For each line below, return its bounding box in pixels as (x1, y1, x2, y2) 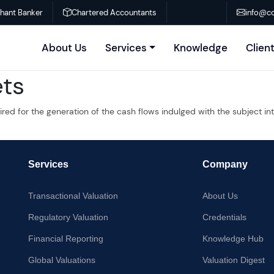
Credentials (202, 212, 246, 222)
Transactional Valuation (28, 191, 118, 201)
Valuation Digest (202, 255, 265, 265)
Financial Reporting (28, 234, 103, 243)
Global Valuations (28, 255, 95, 265)
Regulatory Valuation (28, 212, 108, 222)
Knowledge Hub (202, 234, 264, 243)
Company (202, 159, 248, 169)
